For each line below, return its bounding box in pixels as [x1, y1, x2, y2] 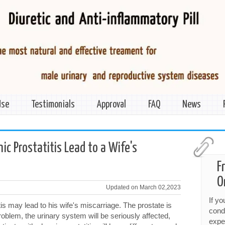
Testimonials [31, 99, 75, 109]
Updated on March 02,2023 [106, 183, 181, 191]
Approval [97, 99, 126, 109]
